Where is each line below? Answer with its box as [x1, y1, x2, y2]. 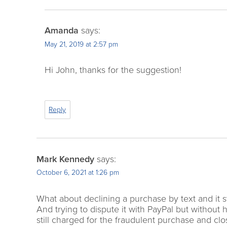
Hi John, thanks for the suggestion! [44, 64, 181, 76]
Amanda [44, 25, 79, 36]
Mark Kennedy [36, 153, 94, 165]
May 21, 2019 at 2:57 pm [44, 40, 118, 49]
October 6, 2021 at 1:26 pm [36, 168, 119, 177]
